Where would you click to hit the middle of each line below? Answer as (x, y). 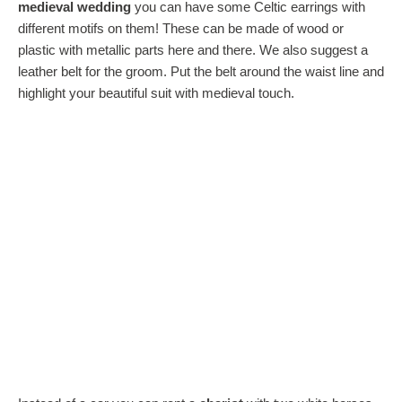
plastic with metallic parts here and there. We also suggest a (193, 50)
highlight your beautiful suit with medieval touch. (156, 93)
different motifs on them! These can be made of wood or (181, 28)
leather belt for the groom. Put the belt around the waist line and (201, 71)
